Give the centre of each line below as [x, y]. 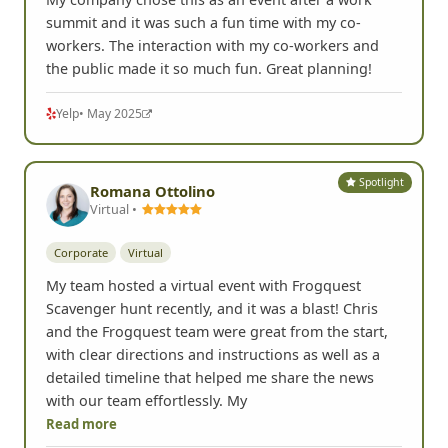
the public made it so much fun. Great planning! [209, 68]
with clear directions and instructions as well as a [213, 355]
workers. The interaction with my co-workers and [212, 45]
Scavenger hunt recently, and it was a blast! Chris [212, 309]
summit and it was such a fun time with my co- [203, 22]
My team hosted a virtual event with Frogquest [203, 286]
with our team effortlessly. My [146, 401]
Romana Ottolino [152, 190]
